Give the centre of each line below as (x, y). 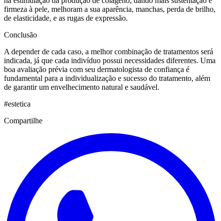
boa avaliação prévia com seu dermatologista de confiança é (97, 70)
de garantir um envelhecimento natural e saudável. (82, 87)
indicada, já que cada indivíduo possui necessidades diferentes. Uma (110, 61)
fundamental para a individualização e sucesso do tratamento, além (107, 78)
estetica (19, 104)
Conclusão (20, 35)
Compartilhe (23, 121)
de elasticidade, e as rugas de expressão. (66, 18)
